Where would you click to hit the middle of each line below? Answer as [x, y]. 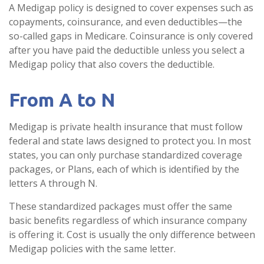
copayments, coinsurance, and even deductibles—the [126, 22]
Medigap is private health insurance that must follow [126, 127]
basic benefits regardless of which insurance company [128, 220]
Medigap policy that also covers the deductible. [112, 64]
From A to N [62, 100]
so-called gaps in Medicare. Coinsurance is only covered [131, 36]
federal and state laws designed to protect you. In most [130, 141]
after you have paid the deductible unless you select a [127, 50]
